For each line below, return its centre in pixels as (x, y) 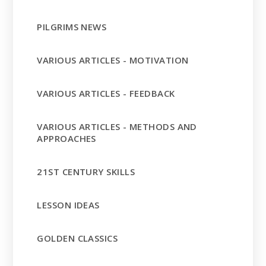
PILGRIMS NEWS (72, 27)
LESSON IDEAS (68, 205)
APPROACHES (66, 139)
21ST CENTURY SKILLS (86, 172)
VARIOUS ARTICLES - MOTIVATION (113, 60)
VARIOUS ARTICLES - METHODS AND (117, 127)
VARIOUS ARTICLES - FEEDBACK (106, 94)
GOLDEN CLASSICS (77, 238)
